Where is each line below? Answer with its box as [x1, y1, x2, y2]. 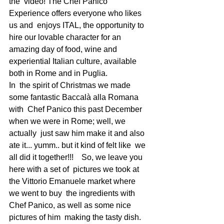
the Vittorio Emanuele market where [9, 176, 137, 185]
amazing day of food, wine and [9, 44, 119, 53]
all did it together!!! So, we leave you [9, 152, 144, 161]
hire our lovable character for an [9, 32, 125, 41]
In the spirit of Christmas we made [9, 80, 132, 89]
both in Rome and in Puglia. [9, 68, 111, 77]
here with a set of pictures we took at [9, 164, 141, 173]
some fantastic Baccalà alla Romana [9, 92, 140, 101]
